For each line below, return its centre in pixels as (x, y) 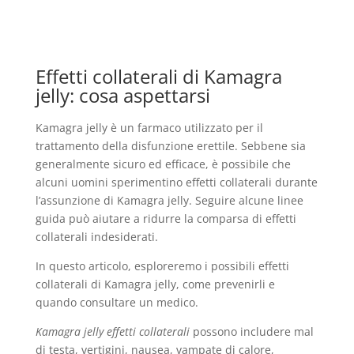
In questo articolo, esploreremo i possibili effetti (162, 266)
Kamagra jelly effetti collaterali (112, 331)
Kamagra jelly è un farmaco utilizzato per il (149, 128)
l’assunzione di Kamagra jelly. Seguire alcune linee (169, 200)
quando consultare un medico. (117, 302)
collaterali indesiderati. (96, 237)
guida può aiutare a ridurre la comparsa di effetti (166, 218)
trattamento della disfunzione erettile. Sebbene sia (170, 146)
